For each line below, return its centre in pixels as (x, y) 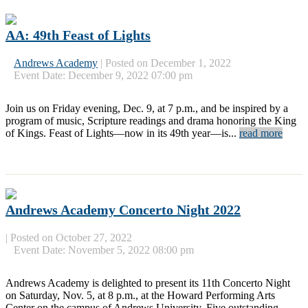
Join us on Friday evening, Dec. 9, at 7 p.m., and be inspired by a (147, 108)
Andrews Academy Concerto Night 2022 (123, 209)
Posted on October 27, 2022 (71, 237)
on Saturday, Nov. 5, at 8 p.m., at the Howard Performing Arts (140, 295)
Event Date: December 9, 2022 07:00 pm (103, 75)
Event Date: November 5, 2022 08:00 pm (104, 250)
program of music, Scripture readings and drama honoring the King (151, 120)
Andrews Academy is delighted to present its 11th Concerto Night (148, 283)
